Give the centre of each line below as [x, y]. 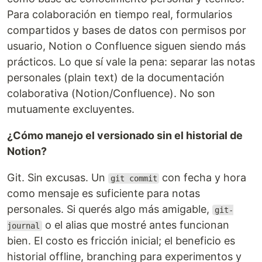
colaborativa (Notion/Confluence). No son [111, 93]
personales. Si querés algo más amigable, [110, 209]
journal [23, 226]
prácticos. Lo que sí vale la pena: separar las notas [131, 62]
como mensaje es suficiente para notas [104, 193]
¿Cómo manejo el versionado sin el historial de [125, 135]
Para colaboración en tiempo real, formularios [120, 14]
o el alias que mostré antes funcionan [135, 225]
